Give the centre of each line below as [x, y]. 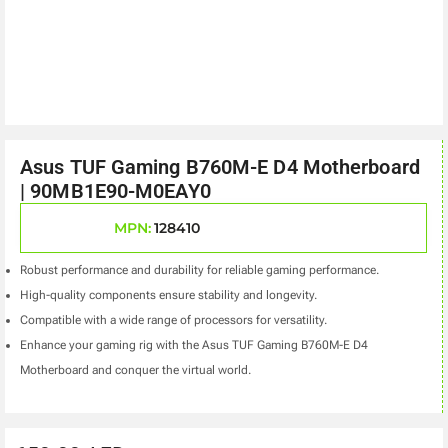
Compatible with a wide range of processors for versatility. [173, 320]
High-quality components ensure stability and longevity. [168, 295]
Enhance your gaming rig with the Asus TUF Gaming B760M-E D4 [194, 345]
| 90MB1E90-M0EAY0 [115, 190]
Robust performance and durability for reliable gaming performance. [199, 270]
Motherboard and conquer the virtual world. [135, 370]
